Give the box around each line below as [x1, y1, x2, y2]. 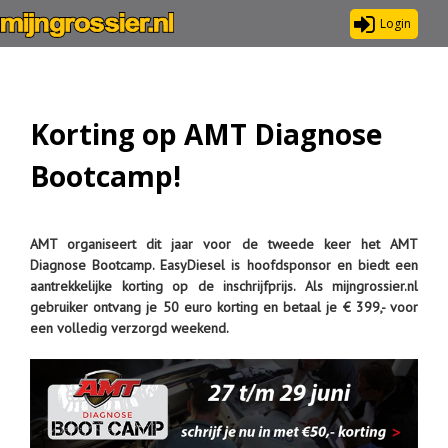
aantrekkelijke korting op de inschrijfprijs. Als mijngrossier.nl [30, 277, 418, 295]
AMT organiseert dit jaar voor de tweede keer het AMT [30, 235, 418, 253]
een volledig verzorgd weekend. [30, 319, 229, 337]
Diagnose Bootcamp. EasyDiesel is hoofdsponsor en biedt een [30, 256, 418, 274]
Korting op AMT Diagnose [30, 115, 382, 153]
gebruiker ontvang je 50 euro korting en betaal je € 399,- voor [30, 298, 418, 316]
